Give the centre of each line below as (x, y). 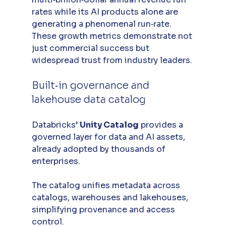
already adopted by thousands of (99, 149)
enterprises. (57, 161)
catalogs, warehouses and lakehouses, (111, 197)
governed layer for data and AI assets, (109, 137)
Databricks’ (55, 125)
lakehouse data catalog (89, 99)
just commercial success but (91, 48)
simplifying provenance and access (104, 209)
